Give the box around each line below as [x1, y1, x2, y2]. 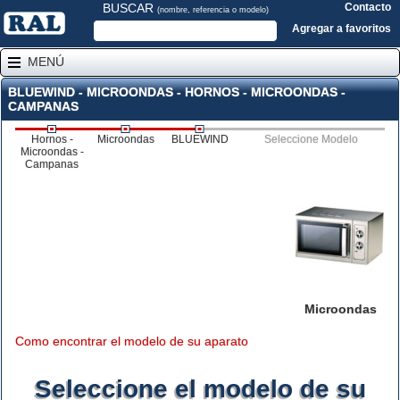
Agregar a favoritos [292, 22, 391, 35]
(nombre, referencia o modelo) [156, 5, 269, 14]
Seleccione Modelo [263, 133, 358, 146]
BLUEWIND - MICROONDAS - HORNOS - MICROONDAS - [8, 85, 346, 99]
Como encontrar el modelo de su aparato [15, 334, 248, 348]
